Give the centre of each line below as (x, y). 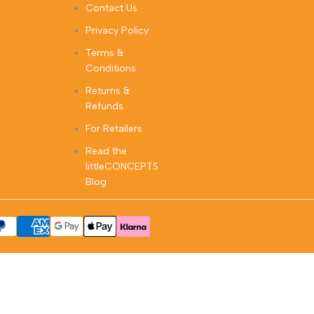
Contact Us (111, 8)
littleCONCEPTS (122, 167)
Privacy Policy (117, 31)
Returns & (108, 91)
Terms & (104, 53)
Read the (106, 151)
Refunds (104, 107)
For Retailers (114, 129)
